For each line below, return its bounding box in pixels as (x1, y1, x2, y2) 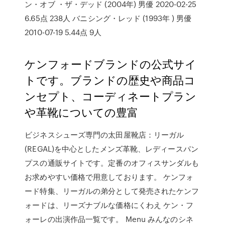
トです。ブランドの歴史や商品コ (25, 72, 196, 87)
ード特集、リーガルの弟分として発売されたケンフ (25, 185, 199, 196)
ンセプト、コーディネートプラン (25, 88, 197, 103)
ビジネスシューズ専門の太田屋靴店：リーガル (25, 129, 184, 140)
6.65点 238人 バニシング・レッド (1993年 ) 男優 (25, 13, 192, 24)
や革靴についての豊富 (25, 104, 139, 120)
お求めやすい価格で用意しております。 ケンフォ (25, 171, 194, 182)
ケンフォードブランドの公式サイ (25, 56, 197, 71)
